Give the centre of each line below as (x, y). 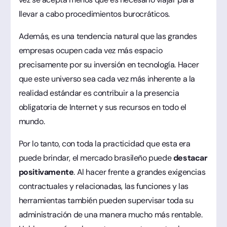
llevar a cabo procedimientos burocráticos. (94, 14)
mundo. (32, 121)
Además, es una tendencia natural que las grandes (108, 36)
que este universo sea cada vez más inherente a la (107, 79)
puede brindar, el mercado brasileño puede (96, 158)
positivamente (46, 172)
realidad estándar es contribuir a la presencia (99, 93)
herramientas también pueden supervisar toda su (106, 200)
